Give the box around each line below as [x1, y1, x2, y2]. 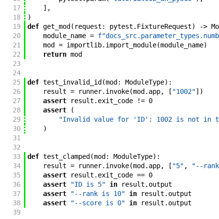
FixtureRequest [136, 22, 192, 31]
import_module [105, 41, 156, 49]
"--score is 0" [70, 199, 125, 207]
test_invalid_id [43, 78, 102, 87]
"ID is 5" [70, 180, 106, 189]
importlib [66, 41, 102, 49]
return [43, 50, 66, 59]
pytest [109, 22, 133, 31]
